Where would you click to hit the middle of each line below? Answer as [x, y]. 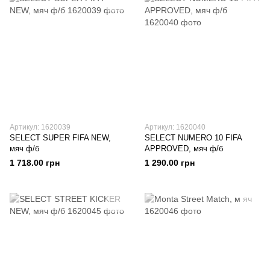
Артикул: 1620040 [175, 127]
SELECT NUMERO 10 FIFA [193, 138]
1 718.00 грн [35, 163]
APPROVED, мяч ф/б [184, 149]
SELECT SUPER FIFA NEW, [60, 138]
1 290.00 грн [170, 163]
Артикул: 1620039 [40, 127]
